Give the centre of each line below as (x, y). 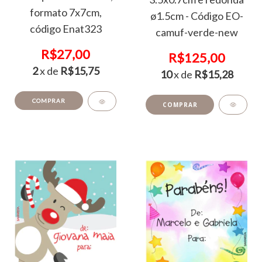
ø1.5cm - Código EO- (196, 15)
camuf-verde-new (196, 32)
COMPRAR (49, 101)
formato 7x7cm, (65, 13)
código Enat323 (65, 29)
